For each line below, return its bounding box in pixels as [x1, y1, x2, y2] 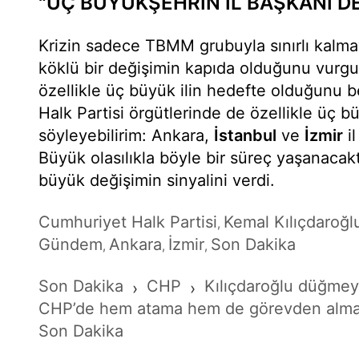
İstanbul [214, 126, 276, 145]
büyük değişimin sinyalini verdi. [38, 171, 275, 190]
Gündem [38, 235, 103, 254]
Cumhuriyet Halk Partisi [38, 212, 217, 232]
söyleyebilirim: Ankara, [38, 126, 214, 145]
